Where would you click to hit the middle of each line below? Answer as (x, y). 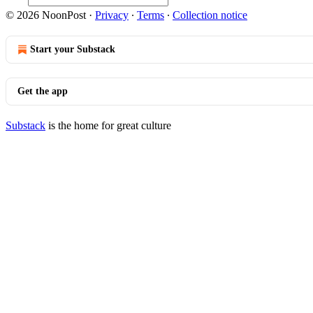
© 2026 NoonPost (46, 15)
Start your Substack (73, 49)
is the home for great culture (108, 125)
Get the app (43, 91)
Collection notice (210, 15)
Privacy (112, 15)
